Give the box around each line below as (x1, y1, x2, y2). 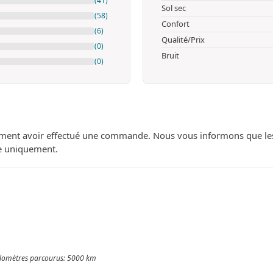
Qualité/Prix (161, 34, 205, 45)
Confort (161, 18, 190, 29)
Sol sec (161, 2, 186, 13)
